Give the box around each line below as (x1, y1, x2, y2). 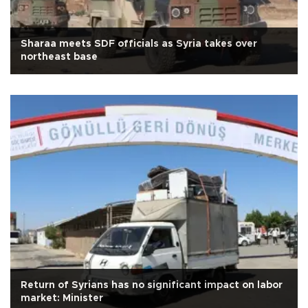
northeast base (21, 52, 98, 63)
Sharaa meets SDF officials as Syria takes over (21, 39, 257, 49)
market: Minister (21, 294, 103, 304)
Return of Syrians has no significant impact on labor (21, 280, 283, 291)
